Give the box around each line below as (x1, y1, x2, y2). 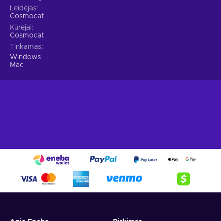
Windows (10, 54, 41, 61)
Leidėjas (10, 5, 37, 12)
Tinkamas (10, 43, 41, 51)
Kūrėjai (10, 24, 32, 32)
